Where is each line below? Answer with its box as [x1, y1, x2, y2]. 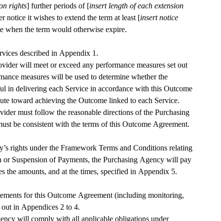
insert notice [140, 13, 178, 22]
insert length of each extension [89, 1, 184, 10]
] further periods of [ [26, 1, 89, 10]
